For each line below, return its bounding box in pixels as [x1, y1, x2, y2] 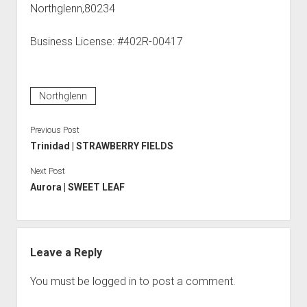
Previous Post [29, 125, 79, 135]
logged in [92, 275, 136, 288]
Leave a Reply [29, 246, 102, 259]
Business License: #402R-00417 [29, 35, 183, 48]
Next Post [29, 167, 65, 176]
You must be [29, 275, 93, 288]
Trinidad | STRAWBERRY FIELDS [29, 140, 173, 151]
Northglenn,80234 [29, 2, 115, 15]
